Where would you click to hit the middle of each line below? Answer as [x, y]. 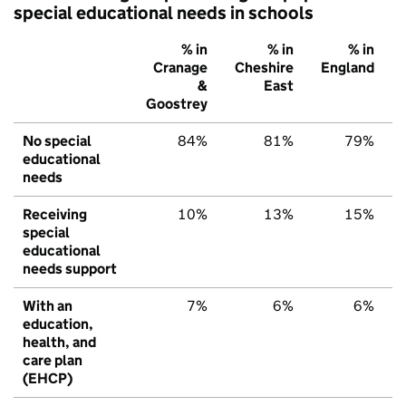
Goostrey [177, 103]
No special [57, 140]
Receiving [55, 214]
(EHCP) [48, 378]
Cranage [180, 67]
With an [48, 305]
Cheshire [264, 67]
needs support [70, 268]
